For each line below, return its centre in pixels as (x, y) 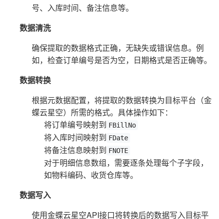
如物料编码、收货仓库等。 (91, 175)
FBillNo (122, 125)
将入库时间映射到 (75, 137)
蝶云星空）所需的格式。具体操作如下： (102, 112)
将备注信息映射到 (75, 150)
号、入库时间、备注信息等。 (83, 7)
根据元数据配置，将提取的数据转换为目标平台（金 (122, 100)
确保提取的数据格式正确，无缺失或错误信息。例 (118, 47)
